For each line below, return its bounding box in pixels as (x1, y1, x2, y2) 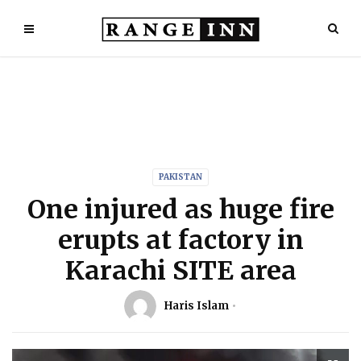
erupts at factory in (57, 224, 304, 256)
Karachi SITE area (64, 255, 297, 287)
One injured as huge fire (27, 193, 334, 226)
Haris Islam (164, 299, 229, 313)
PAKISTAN (159, 172, 202, 182)
